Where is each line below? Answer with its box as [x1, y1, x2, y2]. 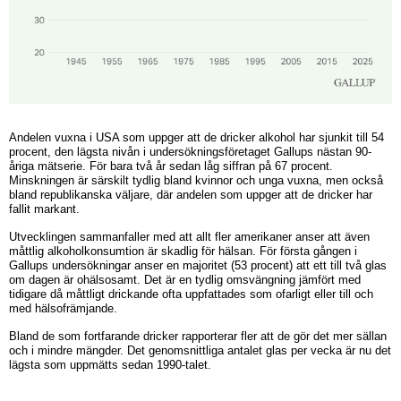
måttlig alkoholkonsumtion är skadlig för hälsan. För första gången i [9, 244, 357, 259]
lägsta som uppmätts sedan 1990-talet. [9, 358, 211, 372]
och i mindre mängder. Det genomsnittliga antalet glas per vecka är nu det [9, 344, 391, 358]
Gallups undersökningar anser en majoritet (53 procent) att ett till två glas [9, 259, 387, 273]
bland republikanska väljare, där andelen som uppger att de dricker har [9, 188, 372, 202]
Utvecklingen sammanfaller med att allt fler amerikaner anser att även [9, 230, 370, 244]
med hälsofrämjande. [9, 302, 117, 316]
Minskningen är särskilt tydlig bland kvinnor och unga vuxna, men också [9, 174, 383, 188]
